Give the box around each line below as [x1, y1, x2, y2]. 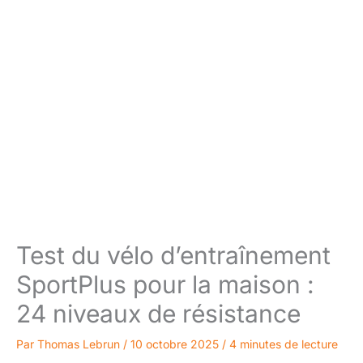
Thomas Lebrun [37, 337, 123, 352]
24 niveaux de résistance [16, 299, 301, 329]
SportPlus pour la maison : [16, 270, 314, 300]
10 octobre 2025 [130, 337, 222, 352]
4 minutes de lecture [229, 337, 338, 352]
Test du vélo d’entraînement [16, 241, 331, 271]
